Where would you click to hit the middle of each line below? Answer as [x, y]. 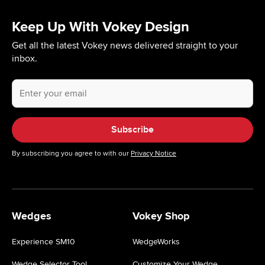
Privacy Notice [153, 154]
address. [28, 111]
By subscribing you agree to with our [71, 154]
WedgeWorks [156, 242]
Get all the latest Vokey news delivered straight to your [125, 46]
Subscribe [132, 130]
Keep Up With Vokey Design [101, 27]
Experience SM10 [43, 242]
